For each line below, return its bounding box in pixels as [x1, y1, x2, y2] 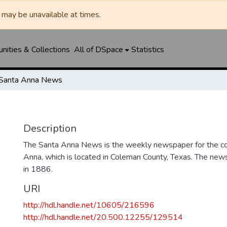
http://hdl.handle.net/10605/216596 [23, 200, 155, 211]
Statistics [131, 44, 164, 55]
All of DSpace [73, 44, 123, 55]
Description [23, 122, 77, 135]
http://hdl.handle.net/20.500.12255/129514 [23, 212, 183, 223]
